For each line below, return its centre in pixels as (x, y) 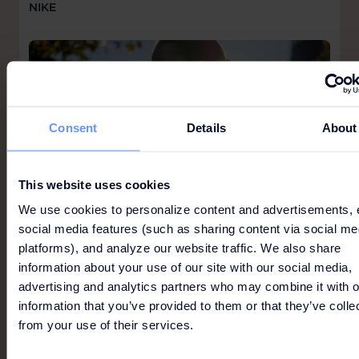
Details (206, 128)
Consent (73, 128)
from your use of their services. (106, 325)
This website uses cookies (95, 185)
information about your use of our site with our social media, (186, 268)
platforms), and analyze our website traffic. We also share (180, 248)
